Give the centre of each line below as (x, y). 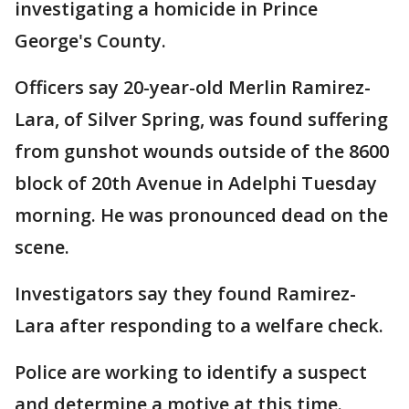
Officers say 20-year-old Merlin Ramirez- (193, 87)
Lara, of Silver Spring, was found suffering (201, 119)
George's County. (90, 41)
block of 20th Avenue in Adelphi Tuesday (196, 183)
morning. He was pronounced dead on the (201, 215)
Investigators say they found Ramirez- (185, 294)
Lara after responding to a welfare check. (199, 325)
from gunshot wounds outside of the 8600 (202, 151)
